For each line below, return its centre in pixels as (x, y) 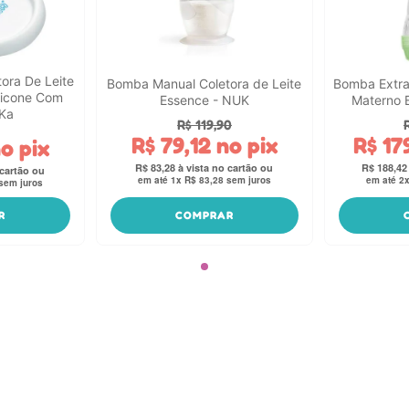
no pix (244, 146)
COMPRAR (204, 215)
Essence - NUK (204, 100)
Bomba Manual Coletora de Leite (204, 83)
